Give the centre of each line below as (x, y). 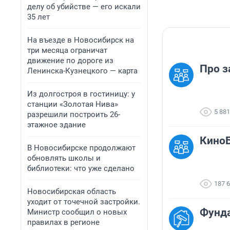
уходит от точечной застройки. (84, 202)
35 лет (39, 17)
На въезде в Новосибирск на (81, 40)
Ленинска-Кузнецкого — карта (82, 71)
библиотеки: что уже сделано (81, 168)
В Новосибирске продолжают (81, 148)
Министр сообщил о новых (77, 212)
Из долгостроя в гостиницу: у (81, 94)
